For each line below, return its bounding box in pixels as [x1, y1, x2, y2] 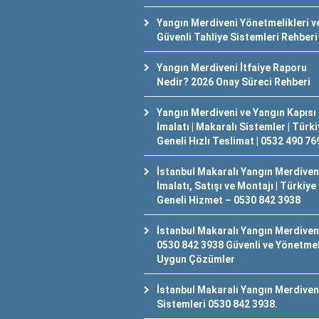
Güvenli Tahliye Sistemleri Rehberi [157, 31, 318, 43]
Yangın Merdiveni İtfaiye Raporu [157, 62, 307, 73]
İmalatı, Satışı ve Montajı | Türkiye [157, 180, 316, 192]
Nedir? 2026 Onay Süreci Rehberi [157, 76, 310, 88]
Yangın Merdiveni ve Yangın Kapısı [157, 107, 316, 118]
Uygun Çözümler [157, 253, 235, 265]
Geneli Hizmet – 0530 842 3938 [157, 194, 300, 206]
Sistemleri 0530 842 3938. [157, 298, 278, 310]
